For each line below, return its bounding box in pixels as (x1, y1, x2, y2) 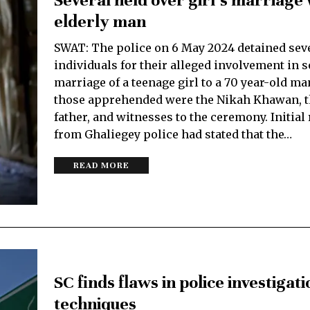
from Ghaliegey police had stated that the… (54, 127, 292, 141)
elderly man (54, 11, 146, 32)
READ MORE (73, 161, 129, 170)
